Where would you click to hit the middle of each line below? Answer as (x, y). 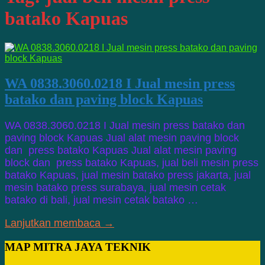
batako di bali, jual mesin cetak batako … (101, 200)
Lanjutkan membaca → (59, 223)
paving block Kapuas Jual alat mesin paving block (122, 138)
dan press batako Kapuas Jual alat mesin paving (121, 150)
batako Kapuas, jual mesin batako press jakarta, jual (128, 175)
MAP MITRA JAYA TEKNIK (78, 247)
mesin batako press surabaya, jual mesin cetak (115, 187)
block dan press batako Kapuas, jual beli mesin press (132, 162)
